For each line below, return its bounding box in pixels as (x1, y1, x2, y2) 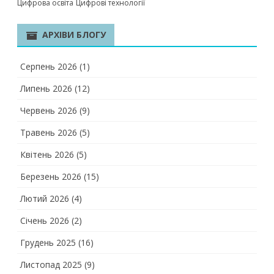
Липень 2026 (20, 83, 72, 94)
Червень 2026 (20, 105, 77, 116)
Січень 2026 (20, 215, 69, 226)
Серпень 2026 (20, 61, 77, 72)
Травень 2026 (20, 127, 77, 138)
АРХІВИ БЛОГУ (42, 29, 106, 40)
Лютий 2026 (20, 193, 69, 204)
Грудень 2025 (20, 237, 76, 248)
